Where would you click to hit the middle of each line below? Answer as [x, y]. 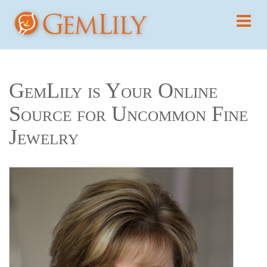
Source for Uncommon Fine [128, 114]
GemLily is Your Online [113, 90]
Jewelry [44, 137]
